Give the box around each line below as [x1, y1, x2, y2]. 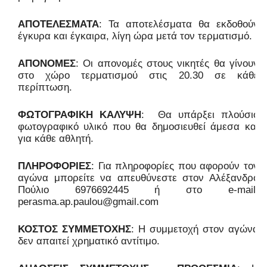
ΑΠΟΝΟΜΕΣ [18, 58, 76, 70]
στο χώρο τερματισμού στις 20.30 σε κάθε [18, 70, 259, 82]
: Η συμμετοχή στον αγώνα [131, 223, 259, 235]
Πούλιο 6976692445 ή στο [18, 184, 228, 196]
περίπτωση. [18, 82, 72, 94]
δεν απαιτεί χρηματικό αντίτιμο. [18, 235, 160, 247]
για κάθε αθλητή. [18, 133, 94, 145]
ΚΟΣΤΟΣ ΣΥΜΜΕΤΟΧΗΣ [18, 223, 131, 235]
